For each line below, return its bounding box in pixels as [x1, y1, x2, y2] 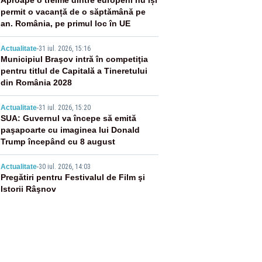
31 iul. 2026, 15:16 [38, 44, 91, 53]
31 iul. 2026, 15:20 [38, 104, 91, 112]
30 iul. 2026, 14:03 [38, 163, 91, 171]
